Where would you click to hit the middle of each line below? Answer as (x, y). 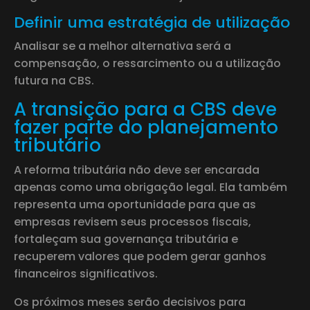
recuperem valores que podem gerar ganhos (140, 256)
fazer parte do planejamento (146, 127)
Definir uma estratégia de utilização (152, 22)
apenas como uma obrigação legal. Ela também (151, 187)
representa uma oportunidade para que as (135, 204)
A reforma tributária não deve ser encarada (137, 170)
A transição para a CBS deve (145, 109)
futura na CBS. (54, 80)
